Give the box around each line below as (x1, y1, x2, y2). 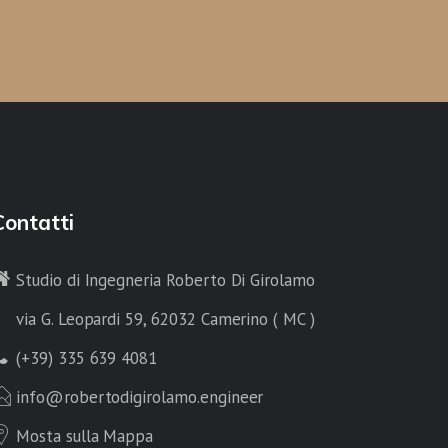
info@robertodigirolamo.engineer (16, 385, 264, 408)
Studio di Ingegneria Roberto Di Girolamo (16, 268, 315, 291)
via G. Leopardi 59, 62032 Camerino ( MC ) (16, 307, 315, 330)
